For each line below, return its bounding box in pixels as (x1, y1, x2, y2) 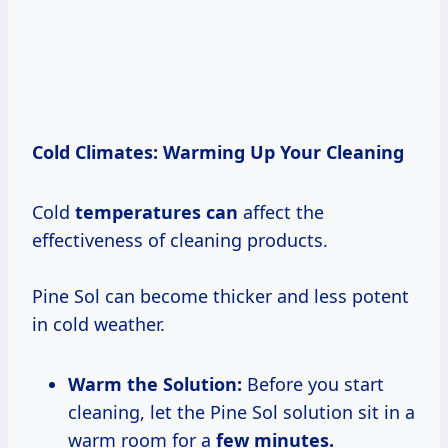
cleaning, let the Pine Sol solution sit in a (68, 399, 415, 424)
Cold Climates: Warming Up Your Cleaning (32, 139, 404, 164)
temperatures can (75, 199, 238, 224)
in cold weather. (32, 311, 165, 336)
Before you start (242, 371, 384, 396)
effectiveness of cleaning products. (32, 227, 328, 252)
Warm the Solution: (68, 371, 242, 396)
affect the (238, 199, 324, 224)
